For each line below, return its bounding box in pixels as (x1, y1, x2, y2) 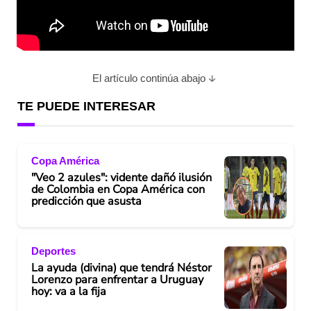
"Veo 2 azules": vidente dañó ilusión (31, 169, 212, 185)
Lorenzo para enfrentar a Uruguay (31, 271, 203, 287)
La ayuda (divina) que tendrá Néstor (31, 260, 212, 276)
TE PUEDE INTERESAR (17, 99, 155, 113)
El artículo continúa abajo (92, 72, 205, 84)
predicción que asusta (31, 193, 142, 209)
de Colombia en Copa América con (31, 181, 205, 197)
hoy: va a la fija (31, 283, 106, 299)
